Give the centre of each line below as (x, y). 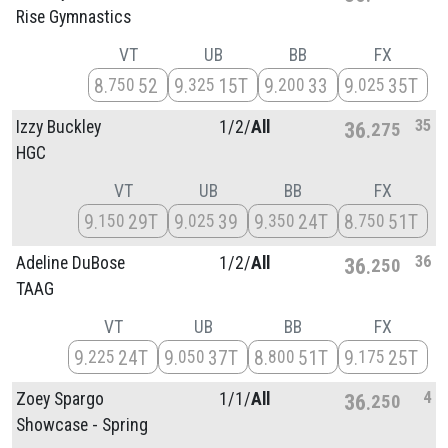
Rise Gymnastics (73, 16)
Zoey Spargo (60, 398)
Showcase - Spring (82, 424)
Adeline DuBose (70, 262)
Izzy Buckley (58, 126)
